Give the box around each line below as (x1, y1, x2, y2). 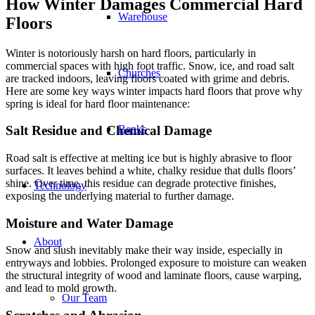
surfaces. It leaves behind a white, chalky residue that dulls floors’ (6, 164, 295, 176)
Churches (118, 67, 160, 79)
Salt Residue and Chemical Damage (6, 123, 212, 139)
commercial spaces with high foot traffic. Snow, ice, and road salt (6, 59, 294, 72)
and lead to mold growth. (6, 282, 117, 295)
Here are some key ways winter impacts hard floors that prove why (6, 84, 302, 97)
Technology (34, 179, 86, 191)
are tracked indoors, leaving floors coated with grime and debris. (6, 72, 290, 84)
